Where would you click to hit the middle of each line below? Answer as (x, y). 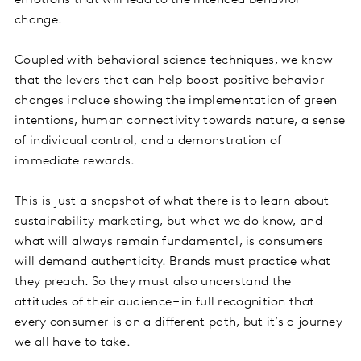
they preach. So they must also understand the (153, 282)
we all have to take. (75, 343)
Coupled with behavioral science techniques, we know (174, 61)
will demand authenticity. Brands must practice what (173, 262)
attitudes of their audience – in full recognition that (165, 303)
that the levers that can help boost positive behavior (170, 81)
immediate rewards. (77, 162)
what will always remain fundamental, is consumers (169, 242)
